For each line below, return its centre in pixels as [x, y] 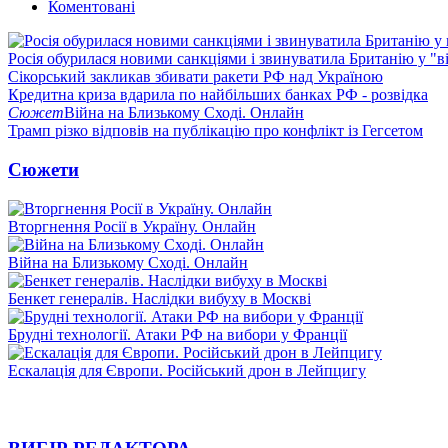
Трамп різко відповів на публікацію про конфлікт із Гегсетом [215, 131]
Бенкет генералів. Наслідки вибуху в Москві [159, 298]
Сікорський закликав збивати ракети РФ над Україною [195, 77]
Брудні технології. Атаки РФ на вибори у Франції [177, 334]
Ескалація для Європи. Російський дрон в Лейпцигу [187, 370]
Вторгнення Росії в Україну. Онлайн [132, 226]
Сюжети [43, 169]
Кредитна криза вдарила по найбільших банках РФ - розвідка [218, 95]
